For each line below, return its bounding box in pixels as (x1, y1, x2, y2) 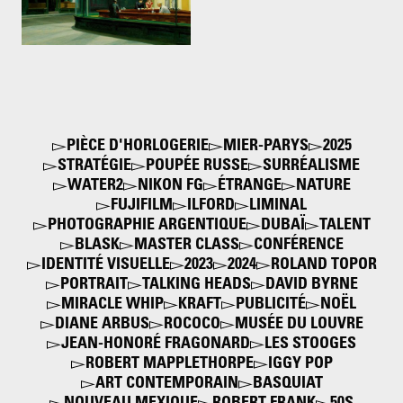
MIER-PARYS (222, 139, 309, 156)
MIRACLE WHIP (61, 297, 164, 314)
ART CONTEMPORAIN (94, 376, 238, 393)
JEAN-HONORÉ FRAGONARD (61, 336, 250, 354)
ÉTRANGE (217, 178, 282, 195)
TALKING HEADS (141, 277, 251, 294)
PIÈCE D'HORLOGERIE (66, 139, 209, 156)
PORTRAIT (59, 277, 128, 294)
